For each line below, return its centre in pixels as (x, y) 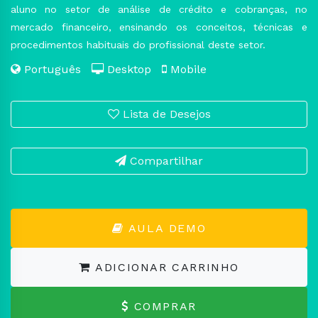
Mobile (187, 69)
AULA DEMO (165, 228)
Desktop (133, 69)
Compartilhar (165, 161)
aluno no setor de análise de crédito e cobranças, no (159, 9)
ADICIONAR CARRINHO (167, 267)
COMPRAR (165, 306)
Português (56, 69)
